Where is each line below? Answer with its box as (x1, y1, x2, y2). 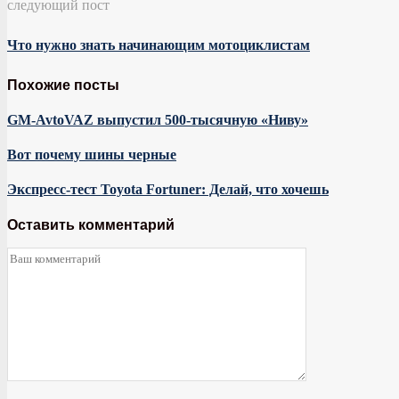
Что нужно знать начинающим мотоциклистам (7, 37, 310, 53)
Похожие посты (7, 77, 119, 93)
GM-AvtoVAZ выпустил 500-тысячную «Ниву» (7, 111, 308, 127)
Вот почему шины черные (7, 147, 176, 163)
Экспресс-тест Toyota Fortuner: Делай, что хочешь (7, 182, 329, 198)
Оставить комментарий (7, 216, 175, 232)
